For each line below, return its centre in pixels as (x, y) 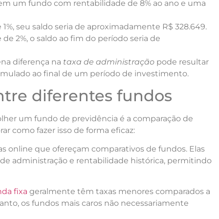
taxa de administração (109, 62)
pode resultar (182, 62)
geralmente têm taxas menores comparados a (119, 191)
